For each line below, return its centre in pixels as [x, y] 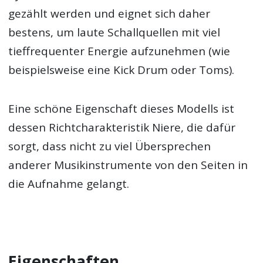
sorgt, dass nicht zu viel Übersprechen [110, 146]
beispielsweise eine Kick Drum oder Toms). [122, 70]
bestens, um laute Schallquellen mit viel [114, 33]
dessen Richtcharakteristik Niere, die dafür [122, 128]
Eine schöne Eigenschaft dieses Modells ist [122, 109]
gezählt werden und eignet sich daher [109, 14]
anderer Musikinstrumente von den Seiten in [128, 165]
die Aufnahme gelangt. [69, 184]
